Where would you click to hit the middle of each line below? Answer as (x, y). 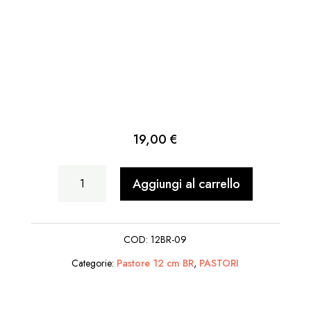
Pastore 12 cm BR (155, 263)
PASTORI (219, 263)
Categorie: (94, 263)
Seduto (81, 224)
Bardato (84, 200)
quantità (86, 247)
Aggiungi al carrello (186, 184)
